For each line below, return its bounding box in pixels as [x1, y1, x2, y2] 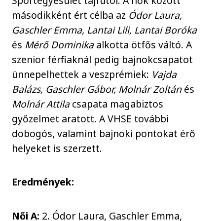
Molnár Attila [12, 97, 70, 110]
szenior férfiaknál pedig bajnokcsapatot [12, 52, 193, 66]
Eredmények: [12, 175, 74, 189]
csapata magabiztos [70, 97, 164, 110]
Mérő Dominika [25, 37, 94, 51]
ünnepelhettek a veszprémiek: [12, 67, 152, 81]
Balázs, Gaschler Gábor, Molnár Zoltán [12, 82, 182, 96]
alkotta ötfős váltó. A [94, 37, 192, 51]
